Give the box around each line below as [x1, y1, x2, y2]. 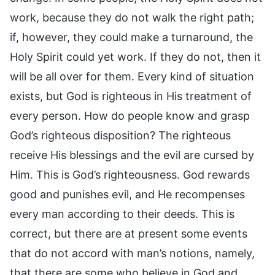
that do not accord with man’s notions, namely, [10, 246, 255, 260]
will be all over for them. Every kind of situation [10, 69, 254, 83]
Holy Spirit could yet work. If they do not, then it [10, 50, 261, 63]
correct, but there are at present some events [10, 227, 247, 240]
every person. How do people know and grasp [10, 109, 250, 122]
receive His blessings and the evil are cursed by [10, 148, 254, 161]
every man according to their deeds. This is [10, 207, 234, 220]
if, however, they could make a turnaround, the [10, 30, 253, 44]
